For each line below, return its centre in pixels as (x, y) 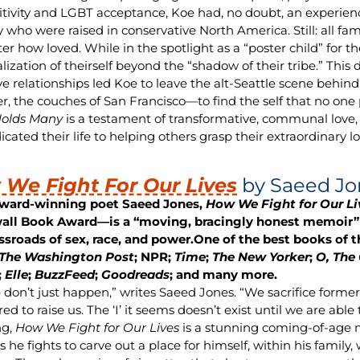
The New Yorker (261, 256)
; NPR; (155, 256)
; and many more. (224, 274)
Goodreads (136, 274)
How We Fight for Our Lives (99, 327)
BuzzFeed (63, 274)
